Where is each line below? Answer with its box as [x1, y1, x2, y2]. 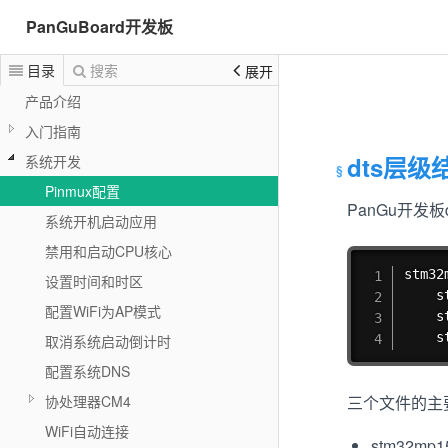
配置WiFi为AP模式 [45, 301, 161, 321]
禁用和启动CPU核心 [45, 241, 172, 261]
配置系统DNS [45, 361, 130, 381]
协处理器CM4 [45, 391, 131, 411]
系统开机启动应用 [45, 211, 157, 231]
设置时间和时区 [45, 271, 143, 291]
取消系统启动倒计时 [45, 331, 171, 351]
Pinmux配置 [45, 181, 120, 201]
